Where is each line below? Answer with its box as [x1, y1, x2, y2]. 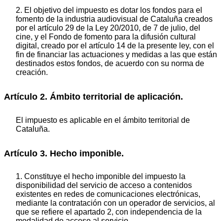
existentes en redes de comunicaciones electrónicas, [16, 190, 200, 199]
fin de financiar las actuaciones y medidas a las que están [16, 50, 217, 59]
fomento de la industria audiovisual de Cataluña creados [16, 15, 213, 24]
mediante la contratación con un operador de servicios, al [16, 199, 215, 208]
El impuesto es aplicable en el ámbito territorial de [16, 115, 190, 124]
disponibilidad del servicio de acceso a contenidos [16, 181, 192, 190]
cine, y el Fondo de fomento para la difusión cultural [16, 33, 196, 41]
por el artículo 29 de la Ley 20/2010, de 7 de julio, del [16, 24, 200, 33]
